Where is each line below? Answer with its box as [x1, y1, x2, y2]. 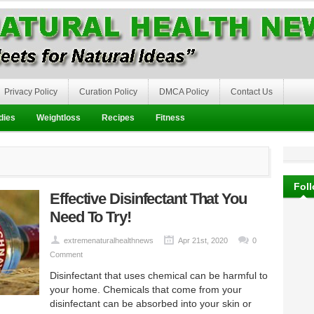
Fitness [156, 113, 185, 123]
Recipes [102, 113, 135, 123]
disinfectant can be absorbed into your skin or [50, 298, 252, 309]
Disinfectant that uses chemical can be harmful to [50, 270, 268, 281]
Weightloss [36, 113, 81, 123]
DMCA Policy [159, 87, 209, 97]
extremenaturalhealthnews [64, 236, 153, 245]
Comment [50, 250, 83, 259]
